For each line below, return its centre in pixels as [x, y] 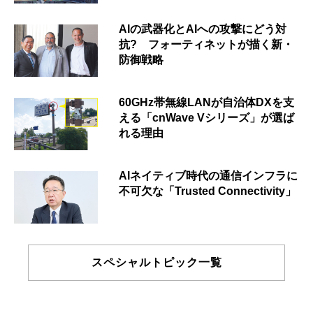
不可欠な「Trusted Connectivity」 [208, 191]
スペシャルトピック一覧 [156, 262]
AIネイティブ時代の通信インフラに [208, 175]
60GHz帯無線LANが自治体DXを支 [206, 102]
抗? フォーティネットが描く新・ [206, 44]
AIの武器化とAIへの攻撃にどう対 [203, 29]
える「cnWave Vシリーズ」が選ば [206, 117]
